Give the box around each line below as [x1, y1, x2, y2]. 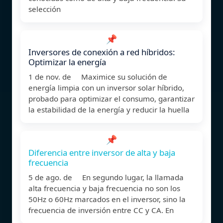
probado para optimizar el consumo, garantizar [28, 93, 195, 104]
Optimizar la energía [28, 56, 106, 68]
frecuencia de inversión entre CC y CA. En [28, 205, 174, 215]
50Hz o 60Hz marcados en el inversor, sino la [28, 194, 186, 204]
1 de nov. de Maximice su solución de [28, 71, 167, 82]
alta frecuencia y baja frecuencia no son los [28, 183, 180, 193]
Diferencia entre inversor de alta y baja [28, 146, 175, 158]
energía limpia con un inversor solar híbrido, [28, 82, 184, 93]
